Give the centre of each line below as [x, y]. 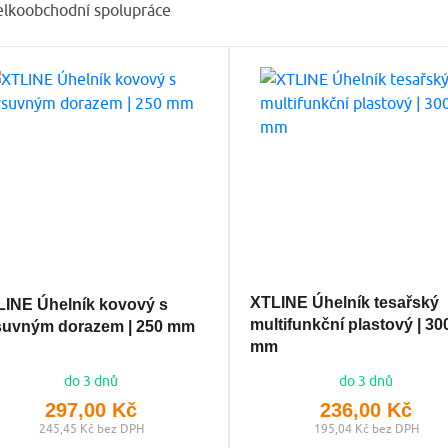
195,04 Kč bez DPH [366, 428]
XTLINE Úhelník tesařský [344, 302]
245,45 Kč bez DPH [91, 428]
